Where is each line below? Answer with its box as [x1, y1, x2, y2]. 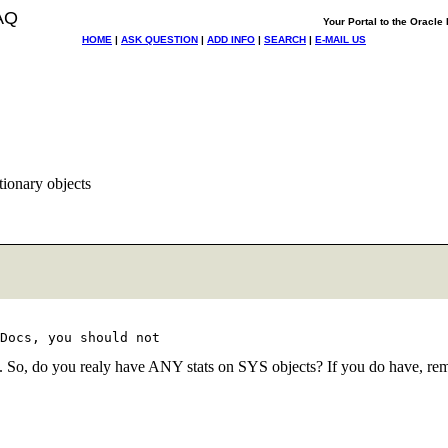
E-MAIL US [315, 34, 366, 45]
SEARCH [264, 34, 306, 45]
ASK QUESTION [121, 34, 198, 45]
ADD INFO [207, 34, 255, 45]
